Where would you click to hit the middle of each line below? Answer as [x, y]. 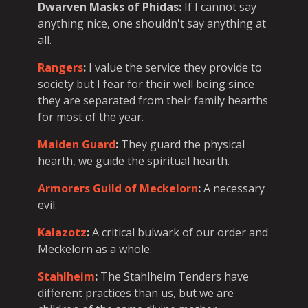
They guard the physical [181, 144]
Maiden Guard [77, 144]
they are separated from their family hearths [153, 100]
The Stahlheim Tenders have [173, 276]
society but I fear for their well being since [146, 84]
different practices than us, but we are [136, 293]
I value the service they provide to [174, 67]
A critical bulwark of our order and [179, 232]
